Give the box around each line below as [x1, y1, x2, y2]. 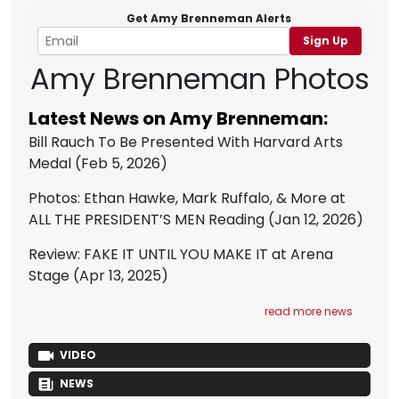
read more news [265, 304, 353, 319]
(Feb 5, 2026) [71, 153, 167, 174]
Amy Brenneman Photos [29, 59, 370, 99]
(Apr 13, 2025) [69, 265, 168, 286]
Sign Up [303, 33, 348, 48]
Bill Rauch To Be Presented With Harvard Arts [28, 132, 343, 152]
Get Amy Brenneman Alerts [126, 11, 291, 26]
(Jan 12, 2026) [265, 209, 363, 230]
